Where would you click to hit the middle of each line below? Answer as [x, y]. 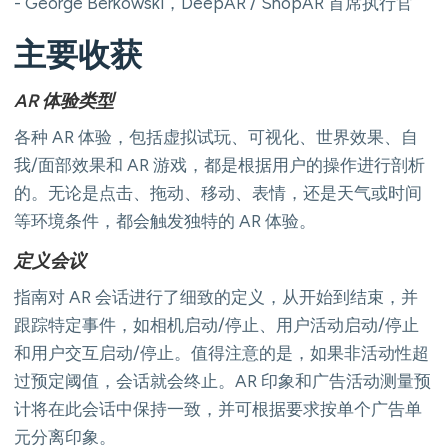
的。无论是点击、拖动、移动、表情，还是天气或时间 [218, 192]
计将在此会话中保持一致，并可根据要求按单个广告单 [218, 408]
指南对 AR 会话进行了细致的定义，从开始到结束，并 [216, 296]
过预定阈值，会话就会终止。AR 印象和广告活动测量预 [222, 380]
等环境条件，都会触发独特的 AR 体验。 [165, 220]
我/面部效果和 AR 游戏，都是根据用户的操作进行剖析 [219, 164]
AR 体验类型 [64, 100]
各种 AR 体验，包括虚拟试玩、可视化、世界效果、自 [216, 136]
